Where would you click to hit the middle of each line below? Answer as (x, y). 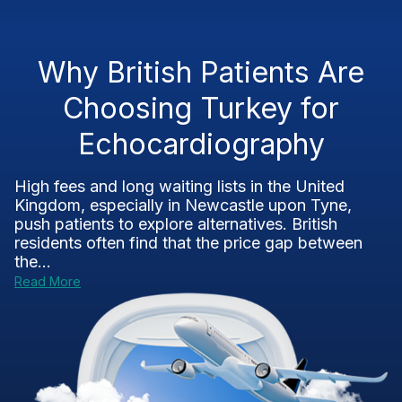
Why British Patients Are (201, 72)
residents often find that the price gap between (188, 243)
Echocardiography (201, 144)
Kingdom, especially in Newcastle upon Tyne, (183, 205)
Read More (48, 281)
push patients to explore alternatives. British (176, 224)
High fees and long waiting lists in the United (179, 186)
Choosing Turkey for (201, 108)
